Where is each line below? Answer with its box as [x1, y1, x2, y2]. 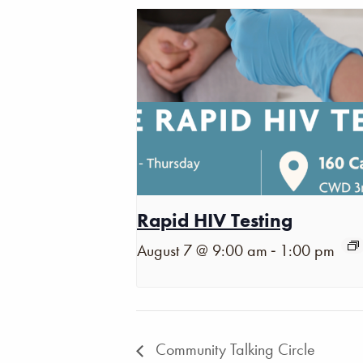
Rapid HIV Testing [137, 207, 293, 233]
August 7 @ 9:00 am [137, 240, 267, 262]
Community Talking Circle [152, 339, 315, 361]
